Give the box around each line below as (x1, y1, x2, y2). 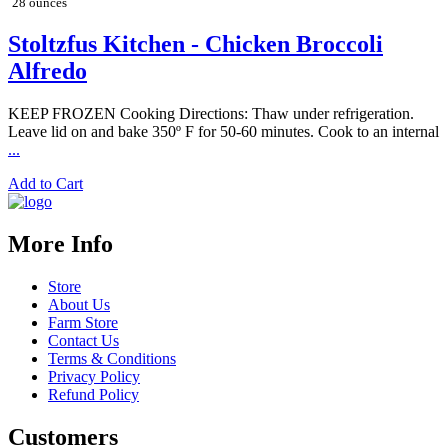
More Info (8, 231, 113, 258)
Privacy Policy (48, 367, 140, 385)
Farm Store (48, 313, 118, 331)
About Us (48, 295, 110, 313)
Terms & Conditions (48, 349, 176, 367)
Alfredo (8, 58, 87, 85)
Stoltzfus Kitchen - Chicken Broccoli (8, 31, 383, 58)
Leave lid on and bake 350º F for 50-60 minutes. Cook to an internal (8, 123, 439, 141)
